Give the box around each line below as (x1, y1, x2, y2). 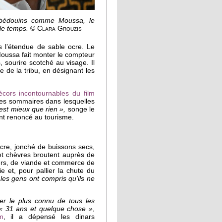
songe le (65, 106, 95, 113)
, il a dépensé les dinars (3, 213, 95, 221)
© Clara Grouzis (30, 24, 82, 32)
